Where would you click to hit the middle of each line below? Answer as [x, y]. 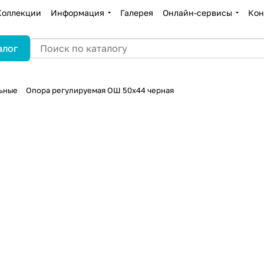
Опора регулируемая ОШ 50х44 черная [100, 90]
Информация [77, 13]
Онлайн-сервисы [197, 13]
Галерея [137, 13]
